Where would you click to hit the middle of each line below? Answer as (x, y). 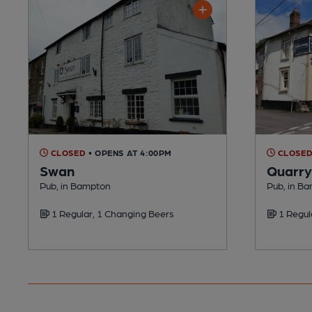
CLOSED (67, 152)
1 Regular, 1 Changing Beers (112, 213)
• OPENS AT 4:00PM (130, 152)
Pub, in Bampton (75, 185)
